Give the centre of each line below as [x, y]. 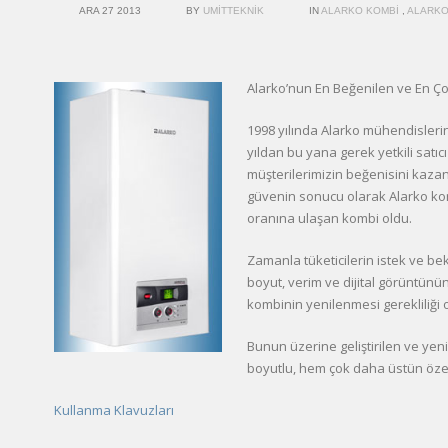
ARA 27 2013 [110, 10]
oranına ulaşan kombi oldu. [329, 218]
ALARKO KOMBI [360, 10]
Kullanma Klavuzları [114, 410]
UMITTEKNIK [233, 10]
